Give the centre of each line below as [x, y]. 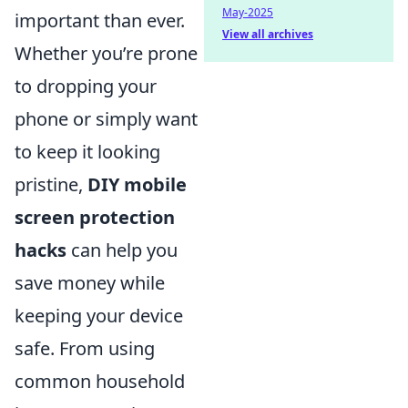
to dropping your [86, 86]
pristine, [51, 184]
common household [100, 381]
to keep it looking [87, 151]
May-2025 [248, 12]
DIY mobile [137, 184]
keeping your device [99, 315]
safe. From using [85, 348]
